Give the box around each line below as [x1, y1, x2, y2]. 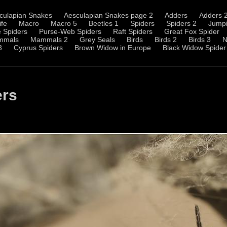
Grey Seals [80, 35, 115, 44]
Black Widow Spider [163, 44, 226, 52]
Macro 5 [51, 19, 77, 27]
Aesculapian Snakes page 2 [64, 11, 153, 19]
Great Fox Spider [164, 27, 219, 35]
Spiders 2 [166, 19, 197, 27]
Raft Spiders [113, 27, 153, 35]
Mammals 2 [30, 35, 68, 44]
